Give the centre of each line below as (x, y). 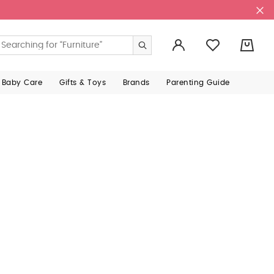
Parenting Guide (198, 83)
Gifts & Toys (83, 83)
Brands (136, 83)
